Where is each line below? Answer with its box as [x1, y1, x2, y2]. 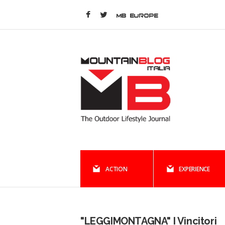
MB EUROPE [117, 12, 158, 19]
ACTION [105, 165, 128, 173]
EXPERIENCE [179, 165, 210, 173]
